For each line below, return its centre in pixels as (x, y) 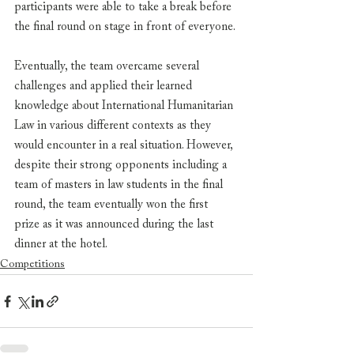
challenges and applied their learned (105, 87)
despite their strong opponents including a (122, 166)
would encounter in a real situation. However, (125, 146)
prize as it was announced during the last (115, 225)
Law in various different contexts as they (114, 126)
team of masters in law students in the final (120, 185)
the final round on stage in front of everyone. (126, 27)
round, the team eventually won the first (113, 205)
